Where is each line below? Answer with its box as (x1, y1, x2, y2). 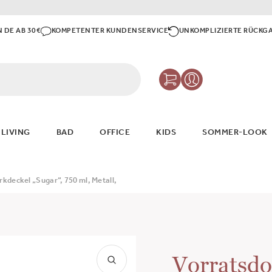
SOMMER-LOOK (202, 129, 268, 138)
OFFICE (100, 129, 130, 138)
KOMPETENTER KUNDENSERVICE (51, 28, 169, 35)
